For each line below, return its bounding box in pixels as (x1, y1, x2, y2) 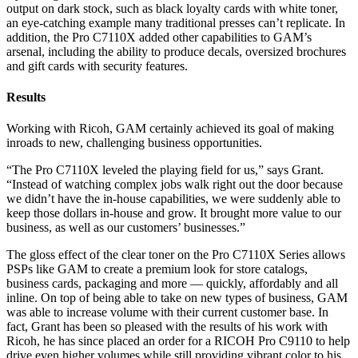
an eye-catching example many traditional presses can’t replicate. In (6, 15, 345, 30)
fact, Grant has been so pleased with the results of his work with (6, 320, 328, 334)
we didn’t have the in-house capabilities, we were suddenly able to (6, 192, 340, 206)
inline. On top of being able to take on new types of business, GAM (6, 291, 348, 305)
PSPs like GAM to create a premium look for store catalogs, (6, 262, 308, 276)
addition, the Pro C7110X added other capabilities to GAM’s (6, 30, 312, 44)
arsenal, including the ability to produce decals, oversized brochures (6, 44, 346, 58)
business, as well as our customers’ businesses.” (6, 221, 249, 235)
